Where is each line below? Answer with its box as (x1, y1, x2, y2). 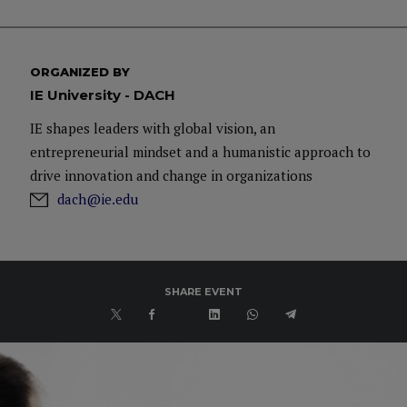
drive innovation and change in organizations (30, 166, 313, 184)
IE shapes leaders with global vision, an (30, 119, 275, 137)
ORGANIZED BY (30, 65, 130, 79)
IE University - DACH (30, 86, 175, 104)
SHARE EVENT (164, 285, 243, 298)
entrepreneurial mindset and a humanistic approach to (30, 143, 371, 161)
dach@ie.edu (57, 190, 138, 208)
